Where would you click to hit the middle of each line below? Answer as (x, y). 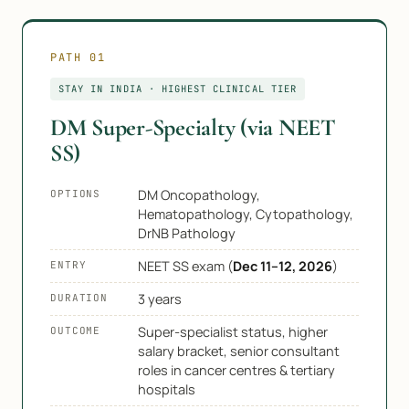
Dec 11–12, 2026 (283, 266)
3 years (160, 299)
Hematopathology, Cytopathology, (246, 214)
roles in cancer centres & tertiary (236, 370)
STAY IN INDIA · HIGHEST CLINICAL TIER (178, 89)
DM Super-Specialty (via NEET (193, 127)
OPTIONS (76, 194)
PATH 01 (78, 58)
